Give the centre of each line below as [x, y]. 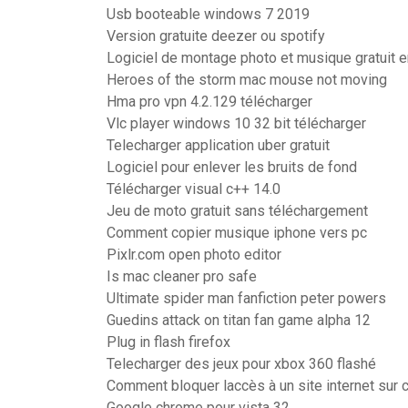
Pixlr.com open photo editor [194, 255]
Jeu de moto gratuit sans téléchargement [237, 211]
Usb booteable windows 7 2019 [208, 14]
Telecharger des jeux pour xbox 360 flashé [241, 364]
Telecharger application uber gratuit [218, 145]
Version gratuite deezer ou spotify [216, 36]
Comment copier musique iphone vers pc [237, 233]
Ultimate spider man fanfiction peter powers [246, 298]
